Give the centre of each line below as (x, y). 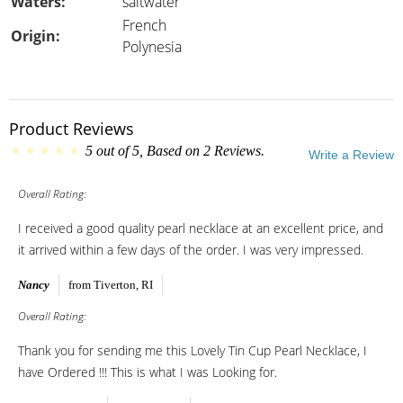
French (144, 25)
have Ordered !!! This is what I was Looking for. (148, 372)
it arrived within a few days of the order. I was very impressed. (191, 250)
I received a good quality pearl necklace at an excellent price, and (201, 228)
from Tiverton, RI (111, 285)
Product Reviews (72, 128)
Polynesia (152, 46)
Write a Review (351, 154)
